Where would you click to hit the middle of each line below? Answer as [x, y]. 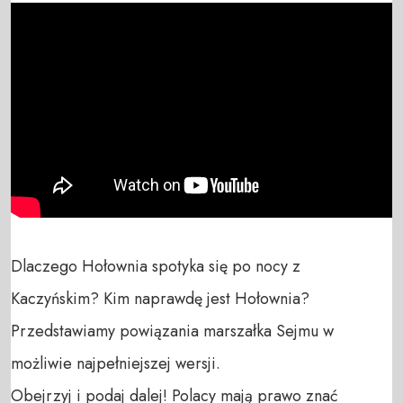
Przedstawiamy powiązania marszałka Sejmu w [172, 331]
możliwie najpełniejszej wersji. [116, 363]
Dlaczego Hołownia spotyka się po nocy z [156, 266]
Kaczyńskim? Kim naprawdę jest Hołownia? [160, 298]
